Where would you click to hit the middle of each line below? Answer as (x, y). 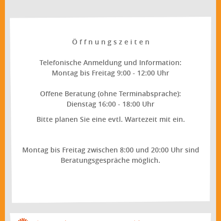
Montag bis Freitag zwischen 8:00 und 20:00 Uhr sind (110, 149)
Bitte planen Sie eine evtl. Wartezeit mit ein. (110, 119)
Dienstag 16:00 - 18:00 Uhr (110, 104)
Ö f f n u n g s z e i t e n (110, 41)
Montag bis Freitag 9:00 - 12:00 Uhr (110, 73)
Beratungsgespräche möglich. (110, 160)
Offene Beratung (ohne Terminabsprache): (110, 93)
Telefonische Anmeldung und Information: (110, 62)
